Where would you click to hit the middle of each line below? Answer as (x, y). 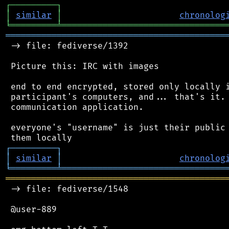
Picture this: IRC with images (82, 66)
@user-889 (31, 209)
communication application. (75, 107)
